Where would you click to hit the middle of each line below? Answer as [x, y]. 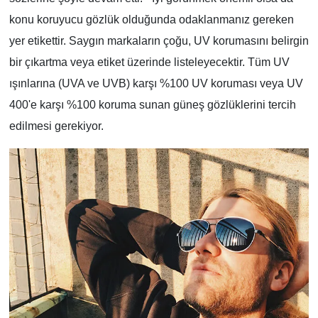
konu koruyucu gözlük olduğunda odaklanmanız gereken [151, 20]
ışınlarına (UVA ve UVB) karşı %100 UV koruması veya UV [156, 84]
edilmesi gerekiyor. [56, 126]
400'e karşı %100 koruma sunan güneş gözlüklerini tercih [152, 105]
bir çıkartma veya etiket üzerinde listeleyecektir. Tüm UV [149, 62]
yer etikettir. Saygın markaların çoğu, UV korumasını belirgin [159, 41]
